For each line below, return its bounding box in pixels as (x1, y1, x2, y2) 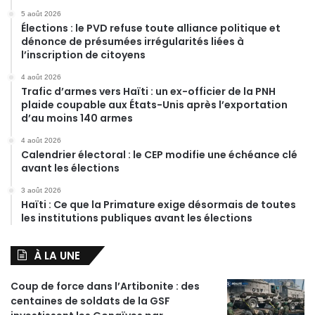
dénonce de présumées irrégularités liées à (21, 34, 244, 49)
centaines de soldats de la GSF (11, 294, 170, 309)
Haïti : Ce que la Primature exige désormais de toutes (21, 198, 296, 212)
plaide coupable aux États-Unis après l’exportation (21, 98, 288, 112)
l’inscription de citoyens (21, 48, 146, 63)
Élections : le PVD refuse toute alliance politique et (21, 21, 281, 36)
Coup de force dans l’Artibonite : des (11, 279, 200, 294)
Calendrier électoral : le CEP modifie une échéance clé (21, 148, 297, 162)
